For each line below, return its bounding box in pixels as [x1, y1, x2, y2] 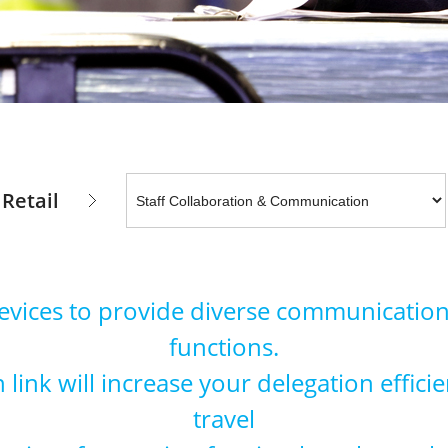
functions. [169, 330, 279, 363]
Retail [2, 187, 59, 214]
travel [193, 402, 255, 435]
